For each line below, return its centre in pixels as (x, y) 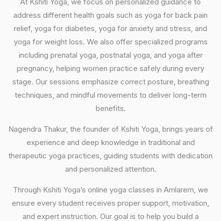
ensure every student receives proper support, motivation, (110, 203)
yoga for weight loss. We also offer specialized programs (110, 41)
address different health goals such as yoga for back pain (110, 15)
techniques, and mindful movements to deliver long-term (110, 95)
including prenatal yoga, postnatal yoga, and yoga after (110, 55)
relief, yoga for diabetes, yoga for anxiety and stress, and (110, 28)
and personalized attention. (110, 169)
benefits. (110, 108)
